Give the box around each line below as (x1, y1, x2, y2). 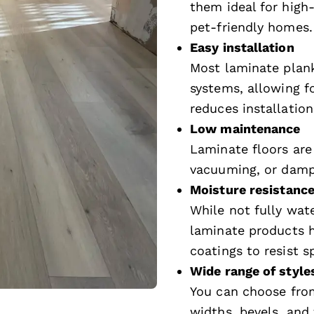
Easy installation (190, 39, 294, 55)
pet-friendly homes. (190, 19, 313, 34)
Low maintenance (190, 121, 301, 136)
